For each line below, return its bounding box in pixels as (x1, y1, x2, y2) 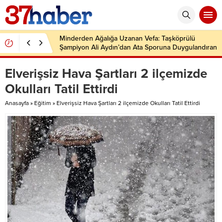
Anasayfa (5, 100, 29, 107)
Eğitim (34, 100, 51, 107)
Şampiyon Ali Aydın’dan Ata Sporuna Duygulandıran (59, 43, 217, 52)
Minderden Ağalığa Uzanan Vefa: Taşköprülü (59, 34, 195, 43)
